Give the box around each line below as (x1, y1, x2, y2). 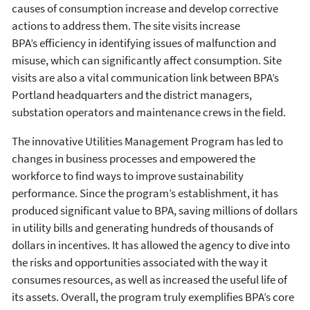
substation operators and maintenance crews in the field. (12, 104, 288, 120)
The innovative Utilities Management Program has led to (12, 133, 283, 149)
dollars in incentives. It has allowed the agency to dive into (12, 237, 290, 253)
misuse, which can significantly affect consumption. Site (12, 52, 282, 68)
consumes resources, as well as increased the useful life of (12, 271, 287, 287)
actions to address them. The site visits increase (12, 17, 240, 33)
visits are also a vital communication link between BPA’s (12, 69, 279, 85)
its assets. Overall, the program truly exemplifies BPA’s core (12, 289, 294, 304)
